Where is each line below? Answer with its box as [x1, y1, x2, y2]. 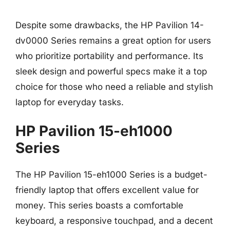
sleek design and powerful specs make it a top [15, 66, 207, 76]
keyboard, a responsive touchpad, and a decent [15, 216, 213, 226]
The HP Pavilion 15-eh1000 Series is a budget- [15, 169, 207, 180]
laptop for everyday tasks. [15, 97, 124, 107]
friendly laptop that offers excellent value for [15, 185, 199, 195]
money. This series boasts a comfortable [15, 200, 183, 210]
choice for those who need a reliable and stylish [15, 81, 213, 92]
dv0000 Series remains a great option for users [15, 35, 211, 46]
